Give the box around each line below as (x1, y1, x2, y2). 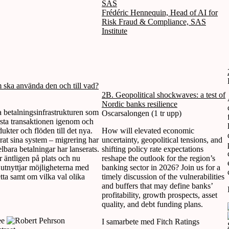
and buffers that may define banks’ (102, 181, 213, 190)
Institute (102, 26, 127, 35)
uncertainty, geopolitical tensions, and (102, 135, 222, 144)
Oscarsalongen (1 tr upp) (102, 108, 181, 118)
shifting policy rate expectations (102, 144, 203, 153)
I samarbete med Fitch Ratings (102, 217, 199, 226)
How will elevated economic (102, 126, 194, 135)
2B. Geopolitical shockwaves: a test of (102, 90, 225, 99)
